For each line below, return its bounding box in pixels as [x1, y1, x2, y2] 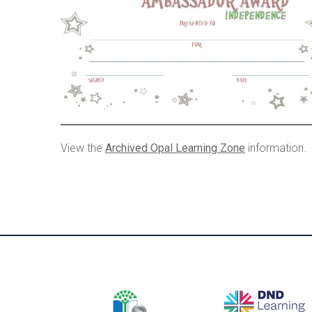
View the [61, 141, 105, 155]
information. [245, 141, 306, 155]
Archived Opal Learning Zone [105, 141, 245, 155]
